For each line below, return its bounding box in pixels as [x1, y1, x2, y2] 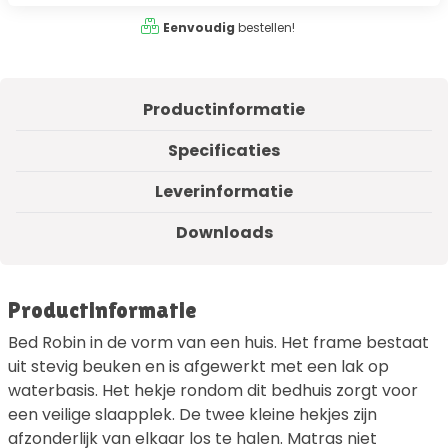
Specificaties [168, 139, 280, 163]
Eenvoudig [162, 19, 235, 37]
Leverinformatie [155, 180, 293, 204]
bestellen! [234, 19, 295, 37]
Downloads [175, 221, 273, 245]
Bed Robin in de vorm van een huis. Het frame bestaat [8, 331, 429, 355]
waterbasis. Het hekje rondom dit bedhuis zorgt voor [8, 379, 418, 403]
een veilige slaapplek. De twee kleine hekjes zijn [8, 403, 377, 427]
